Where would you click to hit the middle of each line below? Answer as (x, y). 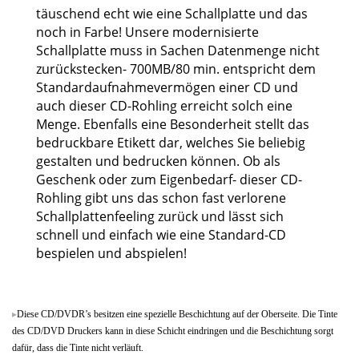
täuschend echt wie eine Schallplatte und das (172, 14)
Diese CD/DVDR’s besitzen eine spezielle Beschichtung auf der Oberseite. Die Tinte (177, 315)
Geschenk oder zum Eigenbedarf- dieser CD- (169, 180)
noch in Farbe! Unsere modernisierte (147, 32)
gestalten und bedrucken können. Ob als (158, 161)
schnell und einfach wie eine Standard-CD (161, 235)
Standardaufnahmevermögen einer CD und (167, 88)
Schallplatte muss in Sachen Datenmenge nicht (178, 51)
